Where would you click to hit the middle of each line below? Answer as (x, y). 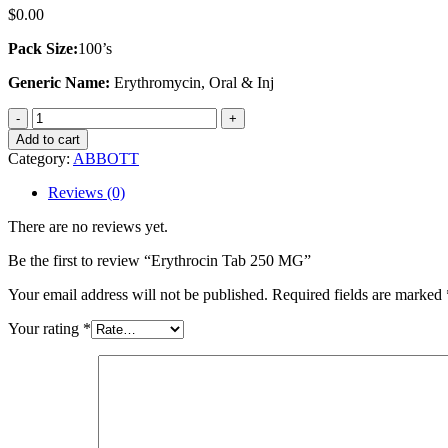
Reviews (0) (86, 192)
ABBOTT (106, 158)
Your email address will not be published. (138, 294)
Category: (40, 158)
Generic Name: (61, 82)
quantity (56, 187)
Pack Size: (43, 48)
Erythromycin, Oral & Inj (194, 82)
